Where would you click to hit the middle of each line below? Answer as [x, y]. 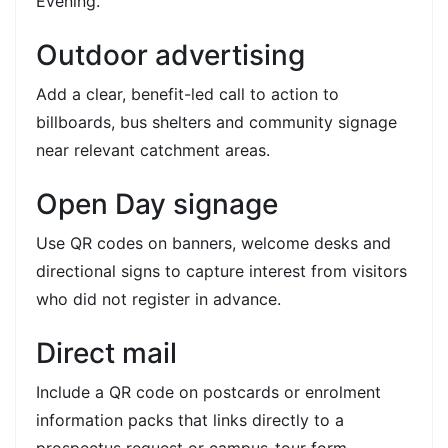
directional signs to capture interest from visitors [221, 270]
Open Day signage [157, 203]
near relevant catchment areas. [153, 149]
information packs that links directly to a [190, 419]
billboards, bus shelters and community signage [216, 121]
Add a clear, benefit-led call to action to [187, 93]
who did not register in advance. [158, 298]
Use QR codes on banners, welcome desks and [213, 242]
